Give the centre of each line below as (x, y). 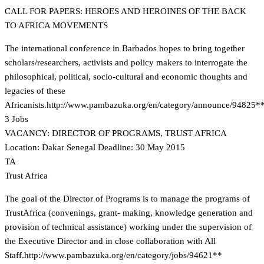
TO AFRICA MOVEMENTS (56, 25)
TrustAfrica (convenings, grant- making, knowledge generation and (129, 213)
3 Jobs (16, 119)
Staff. (14, 255)
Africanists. (26, 105)
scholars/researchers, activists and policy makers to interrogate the (126, 62)
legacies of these (35, 91)
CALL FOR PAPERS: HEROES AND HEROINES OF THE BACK (126, 11)
